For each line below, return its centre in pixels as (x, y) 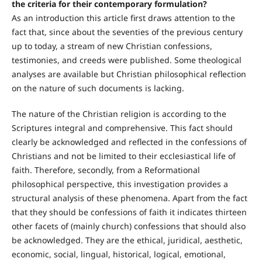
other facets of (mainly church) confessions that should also (128, 226)
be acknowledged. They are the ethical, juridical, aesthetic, (127, 240)
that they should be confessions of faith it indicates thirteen (129, 212)
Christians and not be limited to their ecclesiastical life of (123, 156)
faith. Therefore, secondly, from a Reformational (106, 170)
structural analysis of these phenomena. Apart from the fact (129, 198)
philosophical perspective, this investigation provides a (120, 184)
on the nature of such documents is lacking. (98, 88)
